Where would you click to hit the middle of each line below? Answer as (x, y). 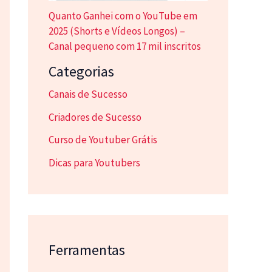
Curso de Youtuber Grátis (103, 140)
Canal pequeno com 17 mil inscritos (125, 46)
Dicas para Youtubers (94, 163)
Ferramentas (87, 250)
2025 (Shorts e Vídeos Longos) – (117, 31)
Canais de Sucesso (88, 94)
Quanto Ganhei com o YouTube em (123, 15)
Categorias (81, 71)
